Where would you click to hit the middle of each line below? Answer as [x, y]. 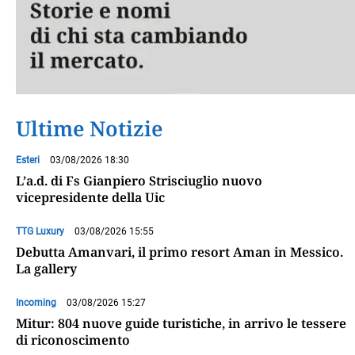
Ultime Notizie [89, 129]
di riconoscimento [73, 340]
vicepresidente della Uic [90, 198]
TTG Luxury [40, 232]
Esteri [28, 160]
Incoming [36, 303]
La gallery [46, 269]
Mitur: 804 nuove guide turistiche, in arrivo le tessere [181, 324]
